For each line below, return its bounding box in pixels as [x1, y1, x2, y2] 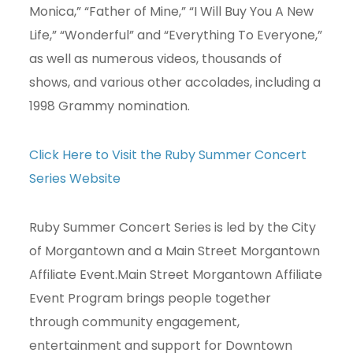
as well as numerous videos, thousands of [29, 50, 283, 68]
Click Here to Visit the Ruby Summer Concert [29, 146, 307, 164]
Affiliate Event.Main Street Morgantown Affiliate [29, 266, 323, 284]
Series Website [29, 169, 121, 188]
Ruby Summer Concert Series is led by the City [29, 218, 317, 236]
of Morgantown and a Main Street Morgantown [29, 242, 321, 260]
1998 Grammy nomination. [29, 97, 191, 115]
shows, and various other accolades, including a [29, 73, 321, 91]
